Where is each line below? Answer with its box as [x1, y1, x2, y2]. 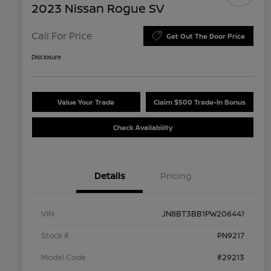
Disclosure [31, 52, 61, 61]
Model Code [41, 251, 86, 263]
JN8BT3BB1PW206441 [162, 207, 244, 219]
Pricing [160, 169, 192, 182]
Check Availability [113, 122, 172, 132]
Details [94, 169, 125, 182]
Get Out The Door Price [166, 31, 245, 41]
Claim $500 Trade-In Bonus [153, 97, 246, 106]
